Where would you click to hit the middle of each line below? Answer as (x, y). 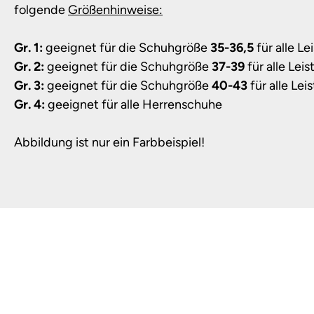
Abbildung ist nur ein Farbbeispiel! (109, 142)
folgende (41, 10)
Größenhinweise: (115, 10)
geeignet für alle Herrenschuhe (134, 104)
